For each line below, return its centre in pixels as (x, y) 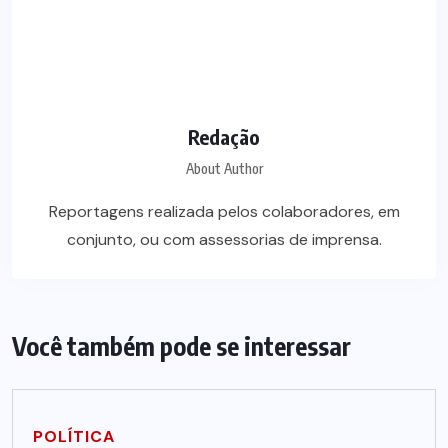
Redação (224, 137)
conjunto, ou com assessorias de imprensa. (224, 240)
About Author (224, 169)
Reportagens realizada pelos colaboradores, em (224, 212)
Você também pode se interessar (181, 346)
